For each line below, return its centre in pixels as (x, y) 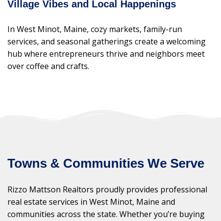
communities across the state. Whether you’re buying (106, 214)
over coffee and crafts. (48, 66)
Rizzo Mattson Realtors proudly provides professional (107, 189)
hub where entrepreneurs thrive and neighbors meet (106, 54)
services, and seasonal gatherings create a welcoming (107, 42)
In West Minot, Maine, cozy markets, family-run (95, 29)
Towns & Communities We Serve (106, 163)
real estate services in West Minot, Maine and (91, 202)
